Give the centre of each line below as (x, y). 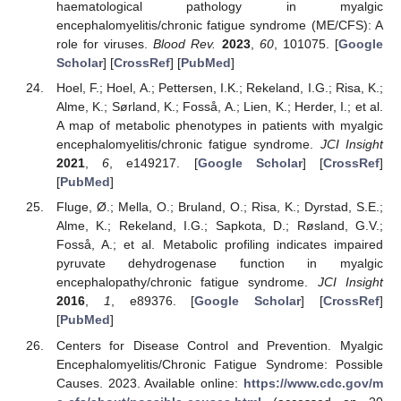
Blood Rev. (185, 44)
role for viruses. (105, 44)
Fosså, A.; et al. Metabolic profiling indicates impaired (219, 245)
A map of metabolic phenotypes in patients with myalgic (219, 126)
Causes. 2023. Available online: (149, 383)
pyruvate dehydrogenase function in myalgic (219, 264)
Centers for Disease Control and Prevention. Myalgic (219, 345)
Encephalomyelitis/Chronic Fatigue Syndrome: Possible (219, 364)
